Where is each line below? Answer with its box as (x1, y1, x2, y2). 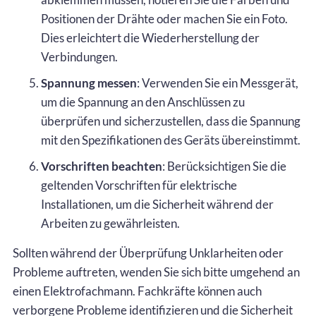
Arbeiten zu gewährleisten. (41, 215, 180, 231)
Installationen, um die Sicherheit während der (41, 196, 274, 212)
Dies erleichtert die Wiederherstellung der (41, 30, 260, 45)
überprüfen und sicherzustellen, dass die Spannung (41, 113, 300, 128)
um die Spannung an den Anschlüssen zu (41, 94, 245, 109)
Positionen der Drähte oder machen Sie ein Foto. (41, 11, 288, 26)
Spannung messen (41, 75, 137, 90)
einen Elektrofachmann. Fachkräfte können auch (13, 283, 262, 298)
